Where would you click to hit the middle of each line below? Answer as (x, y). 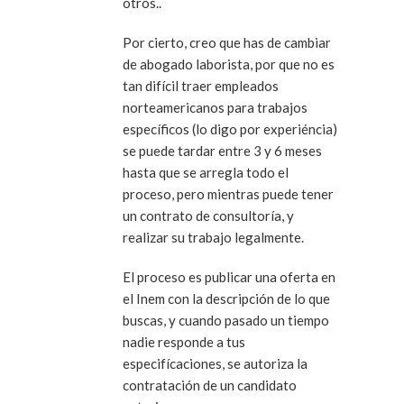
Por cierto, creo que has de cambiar (227, 43)
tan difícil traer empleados (201, 86)
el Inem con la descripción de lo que (226, 299)
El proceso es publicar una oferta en (229, 277)
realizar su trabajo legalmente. (213, 238)
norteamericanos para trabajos (215, 108)
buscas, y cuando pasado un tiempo (226, 321)
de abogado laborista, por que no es (229, 64)
